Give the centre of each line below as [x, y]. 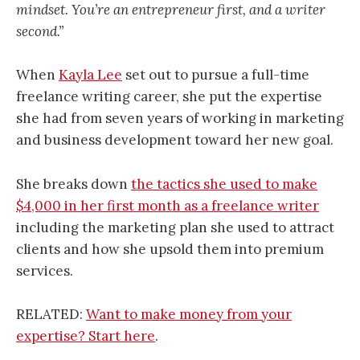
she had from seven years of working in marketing [180, 119]
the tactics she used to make [224, 184]
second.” [40, 32]
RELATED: [51, 314]
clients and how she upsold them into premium [170, 249]
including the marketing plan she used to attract [175, 227]
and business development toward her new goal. [175, 140]
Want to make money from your [189, 314]
